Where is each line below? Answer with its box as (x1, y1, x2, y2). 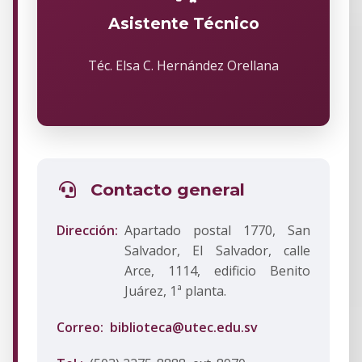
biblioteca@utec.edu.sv (110, 318, 258, 337)
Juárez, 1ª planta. (124, 282, 226, 301)
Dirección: (57, 221, 118, 240)
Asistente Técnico (107, 14, 259, 34)
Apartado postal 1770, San (124, 221, 310, 240)
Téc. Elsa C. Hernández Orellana (88, 57, 279, 75)
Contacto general (90, 179, 245, 200)
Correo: (57, 318, 103, 337)
